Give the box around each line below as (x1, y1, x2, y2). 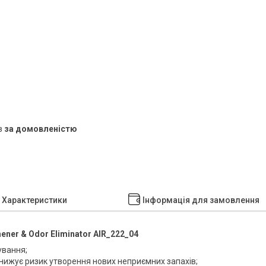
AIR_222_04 (93, 229, 138, 239)
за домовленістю (4, 124, 77, 134)
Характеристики (2, 195, 67, 205)
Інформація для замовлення (142, 195, 259, 205)
